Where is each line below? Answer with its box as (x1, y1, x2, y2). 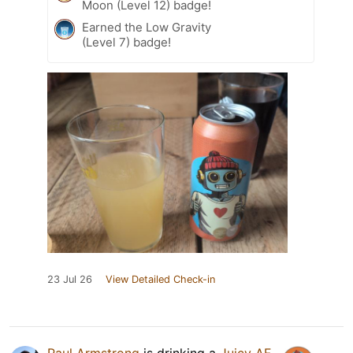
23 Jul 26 (47, 273, 92, 286)
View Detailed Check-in (106, 273, 215, 286)
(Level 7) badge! (82, 35, 171, 50)
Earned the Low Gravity (82, 20, 211, 35)
